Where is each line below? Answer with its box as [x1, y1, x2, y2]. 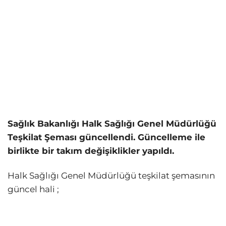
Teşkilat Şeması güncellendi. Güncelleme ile [8, 132, 205, 142]
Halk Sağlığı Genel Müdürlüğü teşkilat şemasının [8, 171, 215, 181]
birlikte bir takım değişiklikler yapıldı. [8, 145, 174, 156]
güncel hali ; [8, 184, 59, 195]
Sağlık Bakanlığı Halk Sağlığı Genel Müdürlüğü [8, 118, 216, 129]
